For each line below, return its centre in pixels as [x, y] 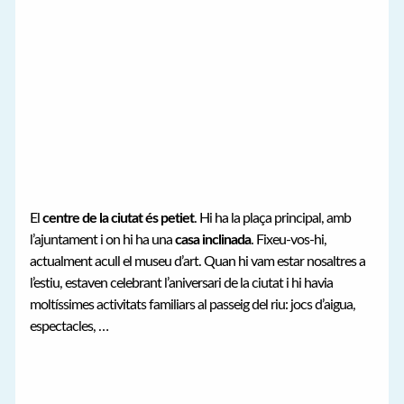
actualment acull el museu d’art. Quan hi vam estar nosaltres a [198, 261]
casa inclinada [213, 239]
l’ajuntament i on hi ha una [103, 239]
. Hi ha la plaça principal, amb [273, 218]
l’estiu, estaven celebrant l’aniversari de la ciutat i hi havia [182, 283]
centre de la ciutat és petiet [119, 218]
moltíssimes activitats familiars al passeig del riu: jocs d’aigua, [193, 304]
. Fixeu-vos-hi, [289, 239]
